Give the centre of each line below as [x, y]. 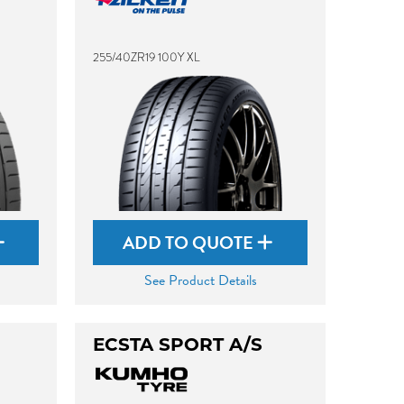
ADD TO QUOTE [190, 243]
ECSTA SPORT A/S [178, 344]
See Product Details [200, 280]
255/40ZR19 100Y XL [147, 57]
